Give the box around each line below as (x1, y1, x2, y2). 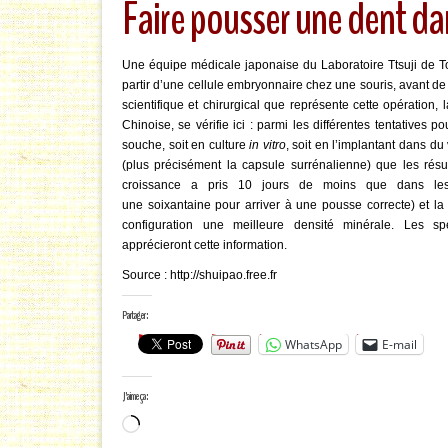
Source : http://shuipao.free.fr (122, 268, 277, 282)
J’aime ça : (122, 388, 148, 404)
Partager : (122, 307, 148, 323)
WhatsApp (285, 335, 342, 353)
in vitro (249, 138, 286, 152)
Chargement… (139, 417, 219, 431)
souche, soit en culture (122, 138, 250, 152)
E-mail (382, 335, 417, 353)
